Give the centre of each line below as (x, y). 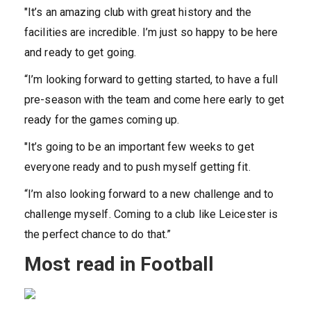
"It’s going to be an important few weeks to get (139, 146)
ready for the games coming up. (102, 119)
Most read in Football (119, 264)
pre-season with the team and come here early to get (154, 99)
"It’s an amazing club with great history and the (138, 12)
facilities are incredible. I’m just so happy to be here (151, 32)
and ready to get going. (81, 52)
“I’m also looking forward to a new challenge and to (149, 194)
